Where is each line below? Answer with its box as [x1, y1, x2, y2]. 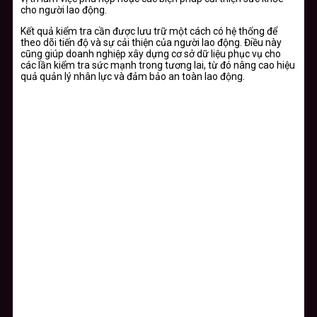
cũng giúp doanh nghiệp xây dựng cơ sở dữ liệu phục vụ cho [21, 47, 281, 59]
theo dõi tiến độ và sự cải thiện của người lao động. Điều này [21, 36, 282, 48]
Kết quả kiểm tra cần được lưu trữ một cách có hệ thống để [21, 25, 277, 37]
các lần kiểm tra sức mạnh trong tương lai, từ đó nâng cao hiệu [21, 59, 295, 71]
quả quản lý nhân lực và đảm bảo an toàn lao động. [21, 70, 245, 82]
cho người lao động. [21, 4, 107, 16]
